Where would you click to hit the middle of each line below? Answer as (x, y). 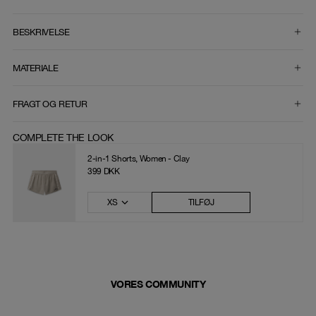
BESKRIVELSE (41, 32)
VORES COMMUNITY (158, 284)
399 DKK (104, 172)
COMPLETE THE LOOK (63, 138)
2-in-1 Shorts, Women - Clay (139, 159)
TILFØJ (201, 203)
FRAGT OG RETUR (50, 104)
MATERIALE (36, 68)
